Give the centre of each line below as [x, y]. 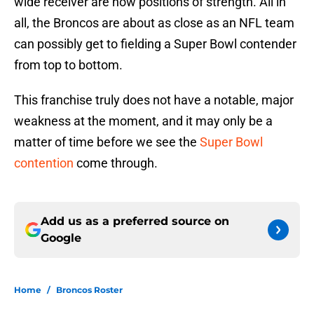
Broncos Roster [89, 290]
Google [61, 238]
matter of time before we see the [107, 142]
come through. [116, 163]
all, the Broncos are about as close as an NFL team [154, 23]
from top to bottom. [68, 65]
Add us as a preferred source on [135, 221]
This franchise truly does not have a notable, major [154, 100]
